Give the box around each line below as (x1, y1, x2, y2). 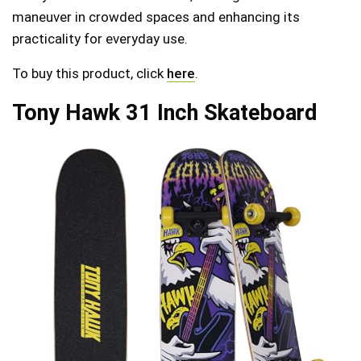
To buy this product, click (12, 64, 167, 81)
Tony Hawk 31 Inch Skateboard (12, 99, 317, 126)
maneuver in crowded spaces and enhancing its (12, 8, 300, 25)
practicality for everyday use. (12, 30, 188, 47)
